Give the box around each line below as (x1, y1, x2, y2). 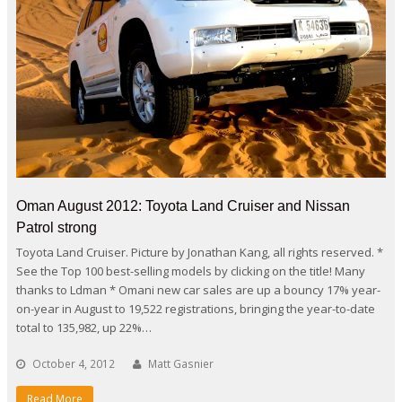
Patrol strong (16, 219, 97, 235)
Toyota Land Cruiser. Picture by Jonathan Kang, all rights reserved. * (16, 243, 383, 260)
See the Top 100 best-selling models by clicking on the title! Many (16, 262, 365, 279)
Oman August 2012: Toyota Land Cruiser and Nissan (16, 197, 350, 214)
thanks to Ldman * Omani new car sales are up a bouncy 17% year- (16, 281, 380, 298)
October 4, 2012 (32, 355, 115, 371)
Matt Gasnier (148, 355, 214, 371)
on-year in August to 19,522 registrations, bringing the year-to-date (16, 300, 375, 317)
